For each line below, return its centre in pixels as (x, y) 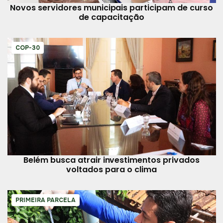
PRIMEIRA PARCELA (45, 200)
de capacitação (111, 17)
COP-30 (27, 48)
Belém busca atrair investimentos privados (111, 160)
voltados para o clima (111, 169)
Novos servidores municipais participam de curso (111, 8)
